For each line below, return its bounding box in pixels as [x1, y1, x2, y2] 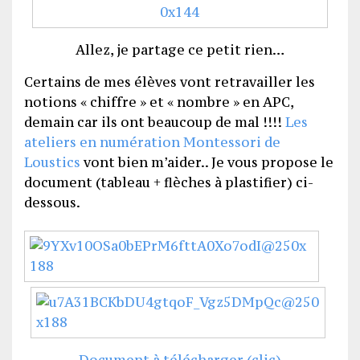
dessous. [24, 194, 80, 212]
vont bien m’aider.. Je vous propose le [80, 153, 333, 172]
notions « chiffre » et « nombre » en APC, [24, 93, 293, 112]
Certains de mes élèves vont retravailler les [24, 73, 315, 92]
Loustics [24, 153, 80, 172]
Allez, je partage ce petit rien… [76, 41, 284, 59]
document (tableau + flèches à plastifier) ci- [24, 174, 313, 192]
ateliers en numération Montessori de [24, 133, 280, 152]
